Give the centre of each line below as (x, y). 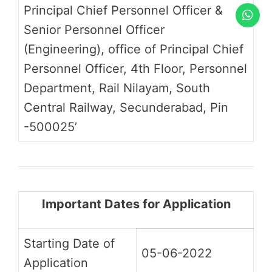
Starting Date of (69, 244)
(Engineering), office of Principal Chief (134, 49)
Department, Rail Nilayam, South (117, 88)
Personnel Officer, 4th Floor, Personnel (135, 69)
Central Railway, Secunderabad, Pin (126, 108)
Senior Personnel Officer (94, 30)
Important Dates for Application (136, 204)
